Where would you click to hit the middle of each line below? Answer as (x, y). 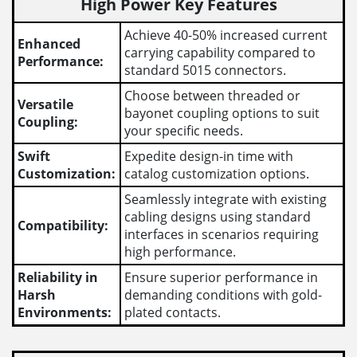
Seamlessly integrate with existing (226, 199)
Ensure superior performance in (222, 277)
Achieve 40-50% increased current (226, 35)
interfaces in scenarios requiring (222, 234)
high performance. (180, 251)
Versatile (46, 104)
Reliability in (58, 277)
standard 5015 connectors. (206, 70)
